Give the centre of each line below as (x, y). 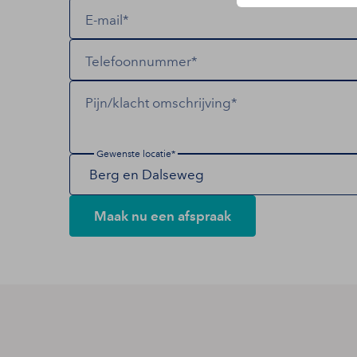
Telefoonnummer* (141, 61)
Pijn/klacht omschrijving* (161, 103)
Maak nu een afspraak (163, 216)
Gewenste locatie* (136, 154)
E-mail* (107, 20)
